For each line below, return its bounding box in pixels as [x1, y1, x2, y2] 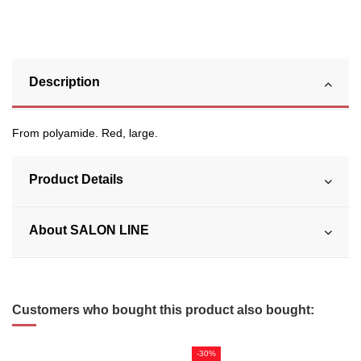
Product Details [29, 172, 123, 187]
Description [29, 75, 100, 89]
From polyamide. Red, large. [12, 127, 158, 140]
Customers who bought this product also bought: [12, 303, 314, 317]
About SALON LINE [29, 223, 149, 238]
